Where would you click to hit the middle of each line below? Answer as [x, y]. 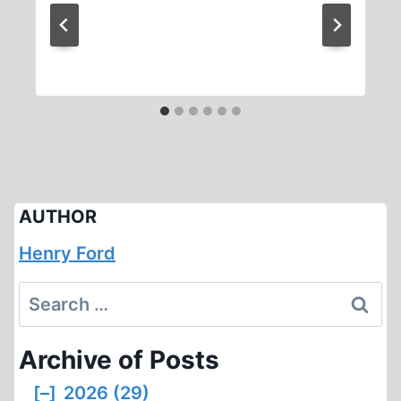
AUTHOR [58, 217]
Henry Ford [67, 253]
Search [48, 295]
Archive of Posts [119, 360]
